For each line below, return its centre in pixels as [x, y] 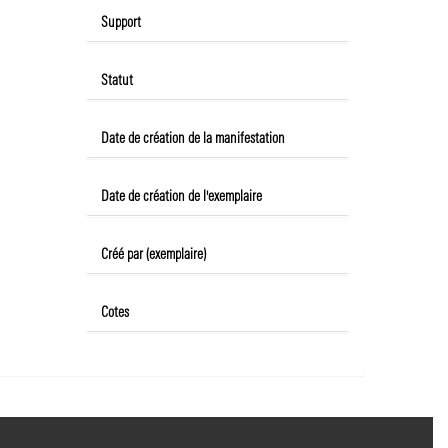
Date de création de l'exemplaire [182, 197]
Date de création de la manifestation [193, 139]
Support [121, 23]
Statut [117, 81]
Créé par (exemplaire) [154, 255]
